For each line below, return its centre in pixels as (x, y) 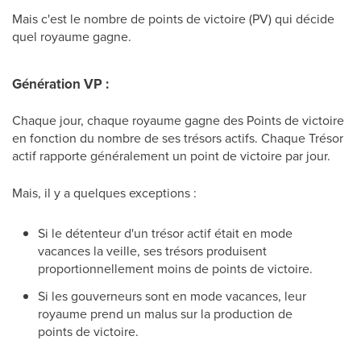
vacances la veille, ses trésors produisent (152, 251)
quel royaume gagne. (72, 36)
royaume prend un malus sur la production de (165, 313)
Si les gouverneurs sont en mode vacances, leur (172, 296)
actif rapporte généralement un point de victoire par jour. (173, 156)
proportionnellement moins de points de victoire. (175, 268)
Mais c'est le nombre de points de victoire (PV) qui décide (173, 19)
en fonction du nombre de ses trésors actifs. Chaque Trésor (178, 138)
